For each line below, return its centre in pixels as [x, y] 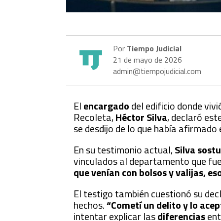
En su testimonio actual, [124, 150]
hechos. [90, 205]
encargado [107, 106]
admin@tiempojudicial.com [157, 71]
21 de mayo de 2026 [148, 60]
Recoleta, [95, 117]
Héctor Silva [142, 117]
